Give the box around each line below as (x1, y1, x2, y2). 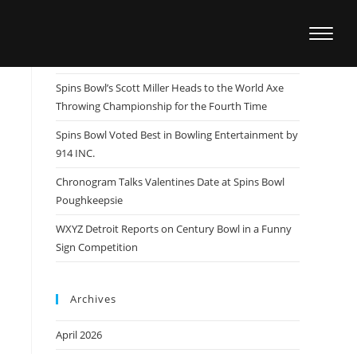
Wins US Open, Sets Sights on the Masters (56, 52, 253, 66)
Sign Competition (56, 240, 138, 254)
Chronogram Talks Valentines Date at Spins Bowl (56, 175, 284, 189)
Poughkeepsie (56, 193, 123, 207)
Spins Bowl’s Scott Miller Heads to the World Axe (56, 80, 284, 95)
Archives (70, 292, 116, 306)
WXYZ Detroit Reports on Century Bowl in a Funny (56, 222, 292, 236)
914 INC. (56, 146, 95, 160)
